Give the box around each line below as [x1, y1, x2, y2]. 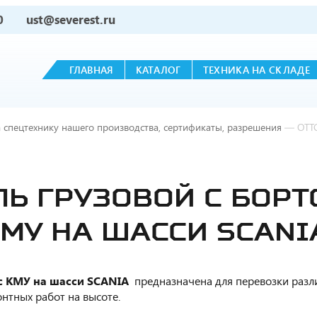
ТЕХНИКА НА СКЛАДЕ [202, 63, 310, 76]
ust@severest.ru [26, 11, 115, 28]
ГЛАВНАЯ [69, 63, 114, 76]
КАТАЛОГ [135, 63, 181, 76]
